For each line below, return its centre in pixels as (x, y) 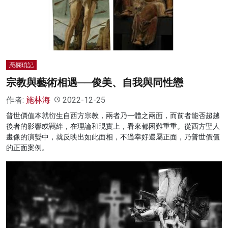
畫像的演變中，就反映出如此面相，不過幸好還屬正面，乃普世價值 (113, 137)
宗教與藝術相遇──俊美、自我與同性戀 (95, 82)
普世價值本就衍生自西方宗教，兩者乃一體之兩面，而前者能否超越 (113, 115)
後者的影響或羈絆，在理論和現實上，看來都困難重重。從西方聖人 (113, 126)
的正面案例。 (27, 147)
